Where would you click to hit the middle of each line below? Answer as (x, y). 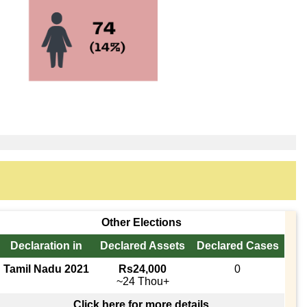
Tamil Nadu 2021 (47, 269)
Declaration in (47, 245)
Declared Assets (143, 245)
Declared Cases (237, 245)
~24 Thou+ (143, 281)
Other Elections (141, 222)
